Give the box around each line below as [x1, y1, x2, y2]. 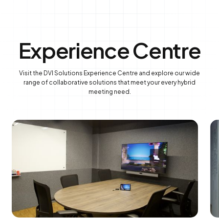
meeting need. [88, 88, 131, 95]
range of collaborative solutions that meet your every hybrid [23, 79, 196, 86]
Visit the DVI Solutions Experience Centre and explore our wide [19, 69, 200, 77]
